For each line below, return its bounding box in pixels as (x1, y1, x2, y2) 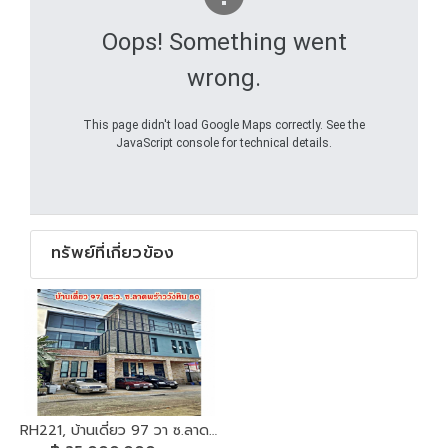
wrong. (187, 63, 261, 92)
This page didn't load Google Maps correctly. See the (83, 117, 365, 132)
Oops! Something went (101, 27, 347, 56)
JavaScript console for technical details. (116, 135, 332, 150)
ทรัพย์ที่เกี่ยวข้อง (51, 240, 175, 265)
